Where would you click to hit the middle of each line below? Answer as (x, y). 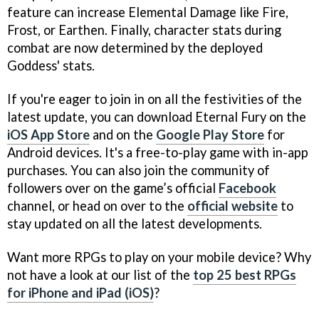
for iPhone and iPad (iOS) (80, 292)
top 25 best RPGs (245, 274)
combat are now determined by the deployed (135, 48)
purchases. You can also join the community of (138, 170)
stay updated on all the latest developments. (135, 223)
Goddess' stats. (51, 66)
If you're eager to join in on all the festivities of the (155, 99)
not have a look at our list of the (100, 274)
